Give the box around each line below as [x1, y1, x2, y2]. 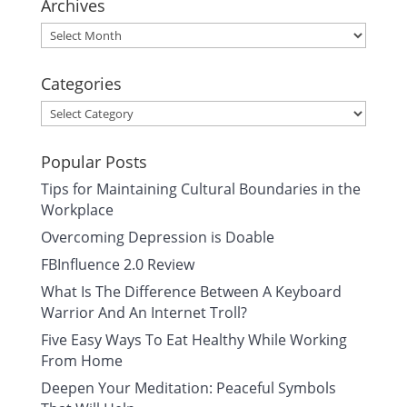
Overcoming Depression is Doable [40, 227, 274, 247]
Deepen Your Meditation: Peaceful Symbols [40, 378, 336, 398]
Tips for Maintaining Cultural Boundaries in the [40, 179, 361, 199]
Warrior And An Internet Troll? [40, 303, 247, 323]
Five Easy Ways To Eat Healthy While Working [40, 330, 347, 350]
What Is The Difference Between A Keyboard [40, 282, 342, 302]
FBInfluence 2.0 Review [40, 254, 194, 274]
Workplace [40, 200, 114, 220]
